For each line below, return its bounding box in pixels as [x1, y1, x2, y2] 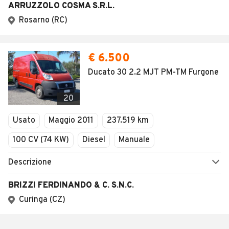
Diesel [82, 135, 105, 145]
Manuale [119, 135, 150, 145]
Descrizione [8, 157, 52, 168]
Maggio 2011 [49, 116, 94, 126]
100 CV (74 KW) [13, 135, 69, 145]
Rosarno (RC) [19, 15, 67, 26]
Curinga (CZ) [19, 195, 65, 205]
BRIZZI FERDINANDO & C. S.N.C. [8, 180, 134, 191]
